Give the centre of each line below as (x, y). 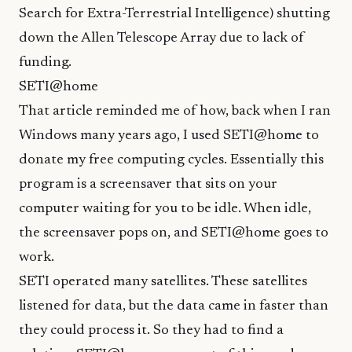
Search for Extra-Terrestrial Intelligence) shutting (174, 14)
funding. (45, 63)
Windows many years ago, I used (121, 136)
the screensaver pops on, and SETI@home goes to (174, 233)
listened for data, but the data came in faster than (174, 306)
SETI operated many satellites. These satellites (163, 282)
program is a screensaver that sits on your (148, 185)
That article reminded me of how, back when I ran (175, 112)
